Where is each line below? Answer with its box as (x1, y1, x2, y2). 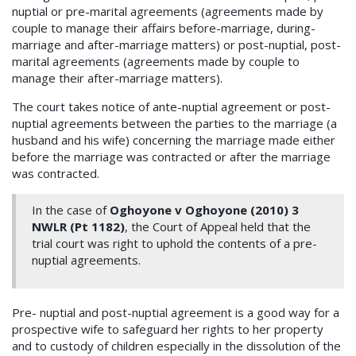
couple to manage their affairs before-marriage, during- (12, 20, 315, 37)
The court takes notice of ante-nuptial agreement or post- (12, 99, 331, 115)
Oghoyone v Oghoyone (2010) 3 (110, 202, 299, 219)
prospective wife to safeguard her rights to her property (12, 321, 323, 338)
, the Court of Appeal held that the (125, 219, 311, 235)
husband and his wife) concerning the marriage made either (12, 132, 335, 149)
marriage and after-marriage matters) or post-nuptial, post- (12, 37, 341, 53)
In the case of (32, 202, 110, 219)
